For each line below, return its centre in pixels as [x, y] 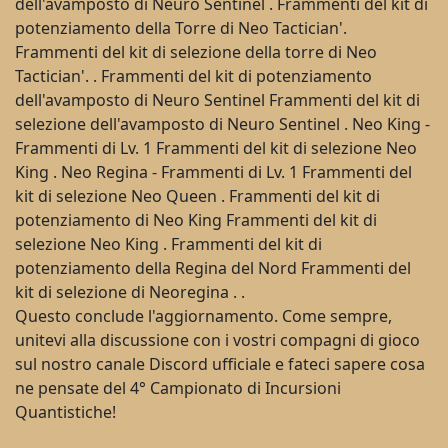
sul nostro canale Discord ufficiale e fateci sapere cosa [220, 363]
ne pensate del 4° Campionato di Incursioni [178, 387]
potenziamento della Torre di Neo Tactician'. [181, 27]
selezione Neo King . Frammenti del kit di [168, 243]
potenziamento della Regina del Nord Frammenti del [213, 267]
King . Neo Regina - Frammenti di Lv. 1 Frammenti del [213, 171]
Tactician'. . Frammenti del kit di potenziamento [193, 75]
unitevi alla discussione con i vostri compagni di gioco [217, 339]
